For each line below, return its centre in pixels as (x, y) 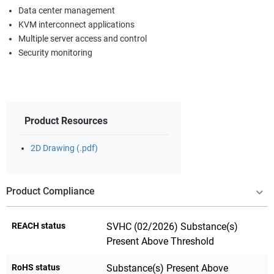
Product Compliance (50, 191)
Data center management (67, 10)
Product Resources (66, 120)
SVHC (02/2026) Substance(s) (172, 226)
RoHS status (36, 267)
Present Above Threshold (161, 241)
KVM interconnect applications (76, 24)
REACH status (39, 225)
